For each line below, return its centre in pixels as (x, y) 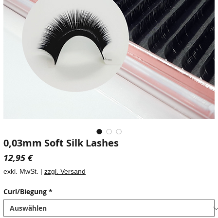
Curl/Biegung (25, 191)
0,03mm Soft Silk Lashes (61, 143)
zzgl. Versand (65, 171)
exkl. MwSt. (21, 171)
